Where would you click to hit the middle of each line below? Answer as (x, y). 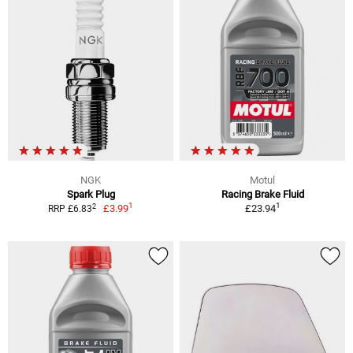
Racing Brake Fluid (262, 195)
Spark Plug (91, 195)
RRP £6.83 (70, 209)
